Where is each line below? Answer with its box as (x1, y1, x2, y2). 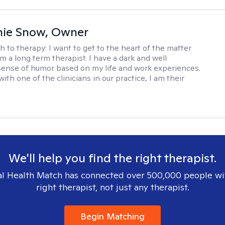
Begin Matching (80, 210, 145, 222)
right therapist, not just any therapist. (36, 181, 189, 193)
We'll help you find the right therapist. (9, 150, 216, 166)
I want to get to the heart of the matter (49, 43, 192, 53)
